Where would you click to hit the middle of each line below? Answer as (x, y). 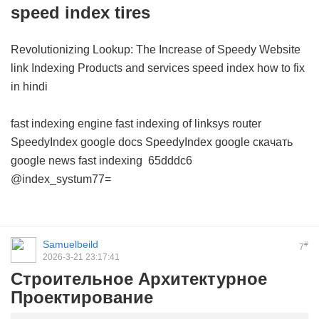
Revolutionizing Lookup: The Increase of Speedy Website (156, 49)
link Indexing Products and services (101, 68)
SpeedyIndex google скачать (219, 142)
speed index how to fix (249, 68)
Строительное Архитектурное (139, 279)
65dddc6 (170, 161)
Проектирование (82, 297)
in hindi (29, 87)
